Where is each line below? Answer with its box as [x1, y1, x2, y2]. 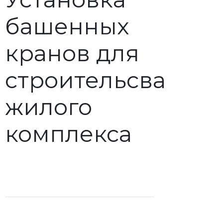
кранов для [5, 39, 139, 67]
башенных [5, 12, 129, 40]
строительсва [5, 66, 166, 94]
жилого [5, 93, 92, 120]
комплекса [5, 120, 132, 147]
